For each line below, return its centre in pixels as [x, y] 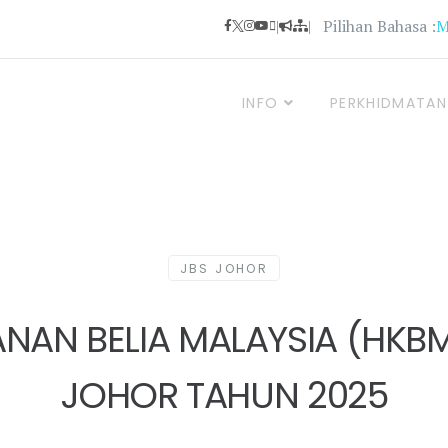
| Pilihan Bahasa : [372, 26]
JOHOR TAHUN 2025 [224, 395]
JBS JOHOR [224, 268]
